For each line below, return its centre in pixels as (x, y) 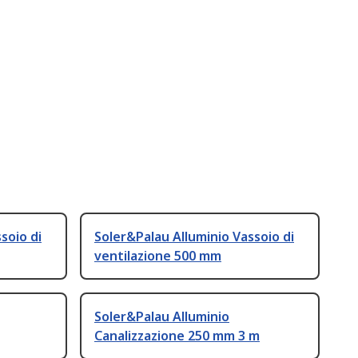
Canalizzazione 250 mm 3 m (177, 336)
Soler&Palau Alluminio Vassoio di (194, 237)
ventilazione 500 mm (158, 256)
